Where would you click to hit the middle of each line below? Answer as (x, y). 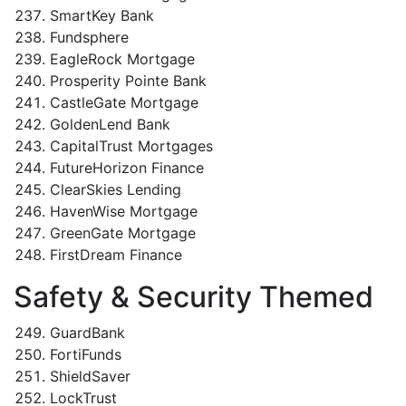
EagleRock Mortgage (122, 59)
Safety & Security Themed (193, 297)
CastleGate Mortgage (124, 102)
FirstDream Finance (116, 255)
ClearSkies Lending (116, 189)
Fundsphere (89, 37)
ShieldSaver (90, 376)
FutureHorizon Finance (127, 168)
